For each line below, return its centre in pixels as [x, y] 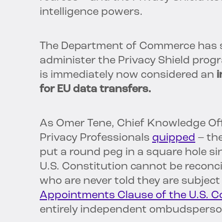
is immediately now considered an [128, 75]
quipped [174, 138]
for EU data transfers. [95, 90]
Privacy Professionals [96, 138]
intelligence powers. [91, 12]
